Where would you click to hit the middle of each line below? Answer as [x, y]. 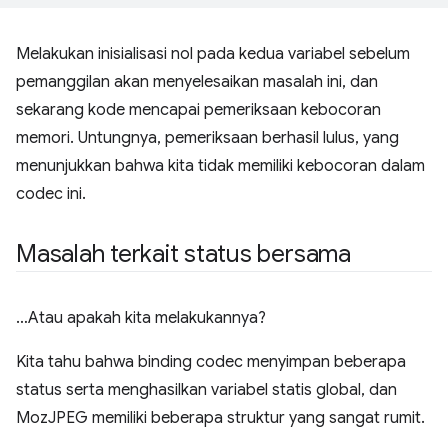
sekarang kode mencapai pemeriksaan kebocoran [198, 110]
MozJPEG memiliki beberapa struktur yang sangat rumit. [220, 418]
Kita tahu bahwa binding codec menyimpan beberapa [211, 362]
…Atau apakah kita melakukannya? [141, 318]
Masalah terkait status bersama [183, 254]
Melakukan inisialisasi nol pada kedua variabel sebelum [213, 54]
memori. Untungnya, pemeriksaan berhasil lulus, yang [207, 138]
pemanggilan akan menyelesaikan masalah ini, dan [197, 82]
